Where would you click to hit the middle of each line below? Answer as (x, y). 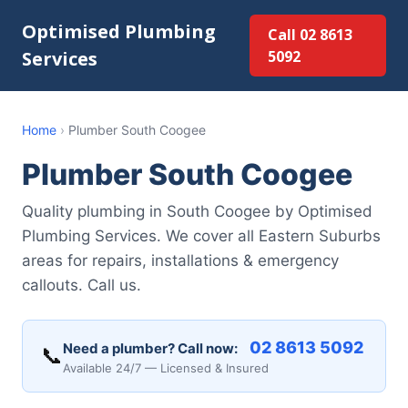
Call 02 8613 (310, 35)
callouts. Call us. (82, 285)
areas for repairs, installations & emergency (180, 260)
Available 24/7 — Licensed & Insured (166, 368)
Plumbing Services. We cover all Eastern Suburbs (201, 236)
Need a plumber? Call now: (150, 348)
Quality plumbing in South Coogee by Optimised (197, 211)
